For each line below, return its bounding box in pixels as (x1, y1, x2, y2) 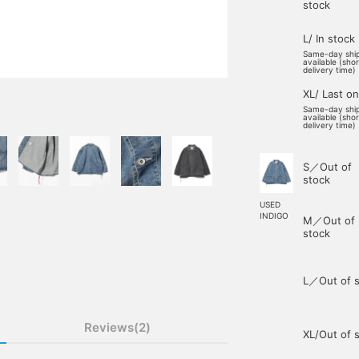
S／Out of (303, 160, 352, 173)
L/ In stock (303, 32, 355, 45)
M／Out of (303, 214, 355, 227)
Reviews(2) (83, 320, 151, 335)
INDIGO (260, 211, 288, 221)
